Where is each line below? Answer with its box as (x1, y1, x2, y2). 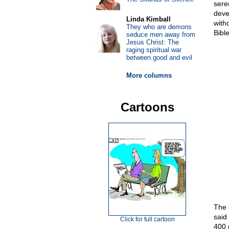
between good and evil (126, 54, 192, 61)
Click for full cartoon (120, 216, 175, 223)
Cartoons (120, 100, 174, 114)
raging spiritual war (126, 46, 181, 54)
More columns (126, 72, 172, 79)
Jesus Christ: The (126, 38, 179, 46)
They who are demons (126, 23, 192, 31)
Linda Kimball (126, 15, 171, 23)
